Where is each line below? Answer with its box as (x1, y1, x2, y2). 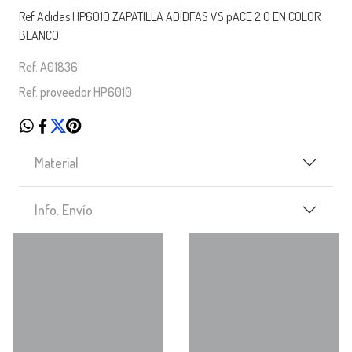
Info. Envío (35, 200, 93, 218)
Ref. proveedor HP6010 (19, 84, 132, 101)
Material (35, 153, 79, 171)
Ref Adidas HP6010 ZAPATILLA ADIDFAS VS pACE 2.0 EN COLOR (19, 9, 321, 25)
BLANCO (19, 27, 59, 44)
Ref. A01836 (19, 59, 78, 75)
